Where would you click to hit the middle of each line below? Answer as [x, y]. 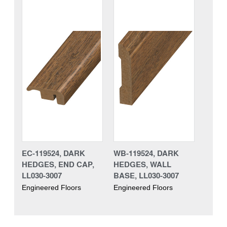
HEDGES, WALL [142, 164]
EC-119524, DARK [53, 153]
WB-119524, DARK [146, 153]
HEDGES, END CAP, [58, 164]
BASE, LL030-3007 [146, 175]
